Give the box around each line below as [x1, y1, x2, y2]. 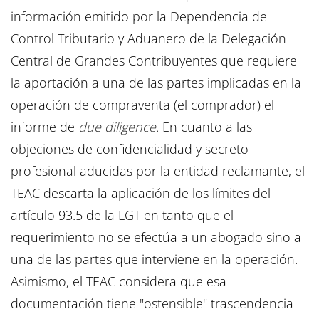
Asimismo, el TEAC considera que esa [11, 273, 226, 291]
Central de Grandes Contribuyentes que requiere [11, 52, 297, 70]
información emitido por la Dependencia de [11, 8, 267, 26]
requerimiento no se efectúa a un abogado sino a [11, 229, 301, 246]
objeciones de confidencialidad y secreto [11, 140, 249, 158]
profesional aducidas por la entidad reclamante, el [11, 162, 305, 180]
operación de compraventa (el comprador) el [11, 96, 274, 114]
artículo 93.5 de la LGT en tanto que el [11, 206, 234, 224]
